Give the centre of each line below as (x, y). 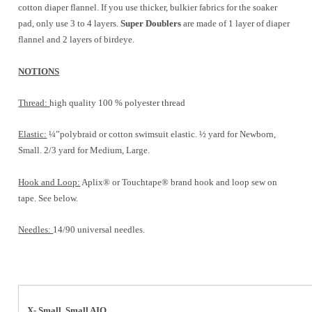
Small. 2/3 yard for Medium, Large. (84, 150)
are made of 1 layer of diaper (237, 24)
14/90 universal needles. (99, 230)
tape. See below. (48, 198)
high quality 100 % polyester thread (118, 103)
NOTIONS (39, 71)
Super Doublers (152, 24)
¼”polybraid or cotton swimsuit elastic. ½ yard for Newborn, (162, 134)
